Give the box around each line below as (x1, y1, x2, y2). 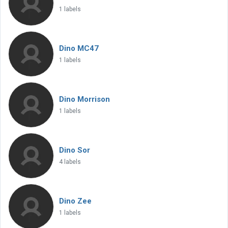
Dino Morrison (59, 95, 110, 104)
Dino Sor (59, 146, 90, 155)
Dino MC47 (59, 44, 99, 53)
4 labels (59, 158, 81, 165)
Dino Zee (59, 196, 92, 206)
